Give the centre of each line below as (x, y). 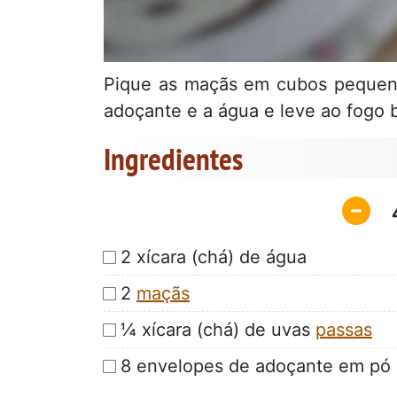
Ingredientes (173, 159)
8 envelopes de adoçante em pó (256, 366)
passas (344, 329)
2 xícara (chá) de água (214, 257)
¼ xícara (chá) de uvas (218, 329)
